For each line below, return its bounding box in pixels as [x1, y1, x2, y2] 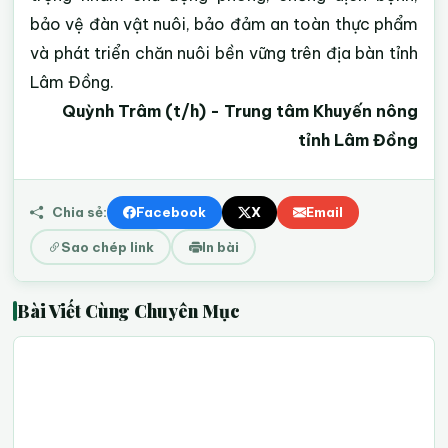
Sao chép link [60, 238, 154, 255]
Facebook [135, 204, 206, 220]
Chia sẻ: [51, 204, 107, 220]
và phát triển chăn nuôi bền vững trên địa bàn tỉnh [30, 43, 418, 63]
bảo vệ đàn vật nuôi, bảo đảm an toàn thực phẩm [30, 14, 418, 34]
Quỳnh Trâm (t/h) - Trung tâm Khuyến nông [61, 101, 418, 121]
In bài [201, 238, 239, 255]
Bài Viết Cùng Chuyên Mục [17, 299, 241, 322]
